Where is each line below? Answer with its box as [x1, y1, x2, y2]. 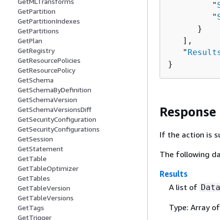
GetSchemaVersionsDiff [18, 105, 91, 114]
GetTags [18, 203, 44, 212]
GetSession [18, 135, 53, 143]
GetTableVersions [18, 193, 74, 202]
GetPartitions [18, 27, 59, 35]
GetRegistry [18, 46, 55, 55]
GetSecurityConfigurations [18, 125, 100, 134]
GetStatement [18, 144, 63, 153]
